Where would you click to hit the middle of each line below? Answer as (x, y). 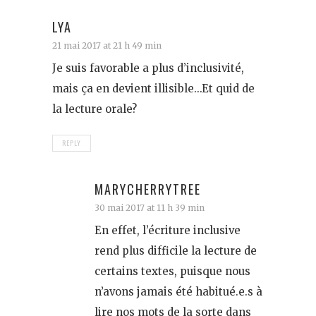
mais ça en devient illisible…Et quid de (153, 89)
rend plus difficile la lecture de (176, 251)
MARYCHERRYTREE (148, 189)
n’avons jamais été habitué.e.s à (178, 292)
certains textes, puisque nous (172, 272)
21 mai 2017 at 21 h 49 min (107, 46)
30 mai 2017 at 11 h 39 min (150, 208)
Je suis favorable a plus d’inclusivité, (148, 68)
